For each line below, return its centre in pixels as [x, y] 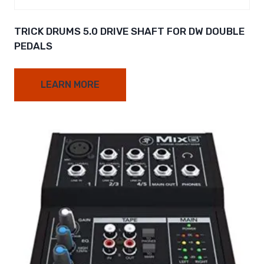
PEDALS [33, 46]
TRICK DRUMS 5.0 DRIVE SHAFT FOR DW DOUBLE [129, 32]
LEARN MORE [70, 85]
